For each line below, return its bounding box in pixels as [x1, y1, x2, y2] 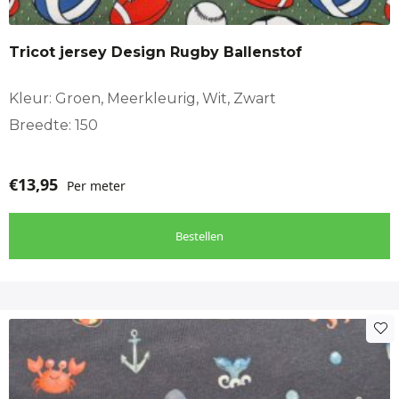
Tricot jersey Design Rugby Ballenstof [9, 43, 302, 61]
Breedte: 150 [9, 116, 98, 134]
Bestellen [175, 227, 224, 244]
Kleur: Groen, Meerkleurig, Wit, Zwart [9, 89, 276, 107]
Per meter [67, 176, 126, 194]
